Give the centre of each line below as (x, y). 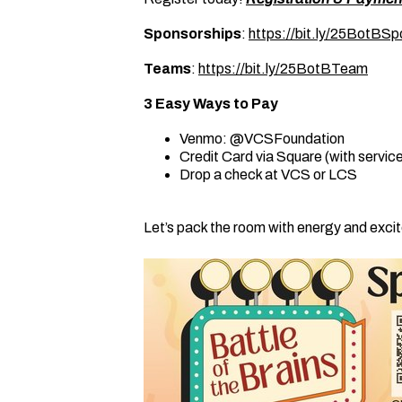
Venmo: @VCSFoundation (262, 139)
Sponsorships (192, 34)
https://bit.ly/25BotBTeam (283, 69)
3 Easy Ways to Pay (211, 104)
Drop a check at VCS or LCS (268, 175)
